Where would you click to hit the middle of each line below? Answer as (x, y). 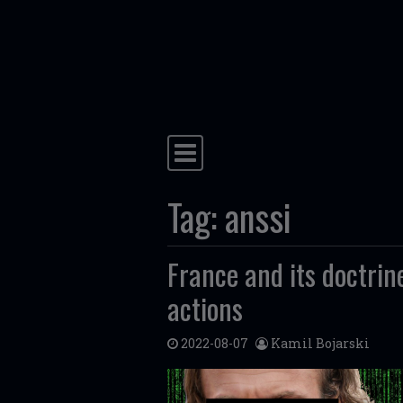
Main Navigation (251, 165)
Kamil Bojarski (320, 343)
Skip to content (228, 55)
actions (205, 308)
